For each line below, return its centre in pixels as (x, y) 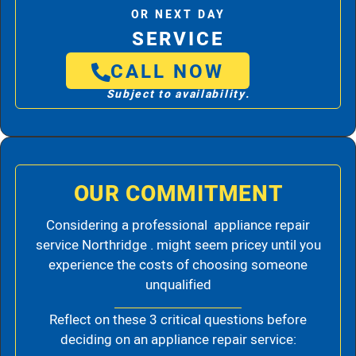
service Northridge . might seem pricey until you (178, 245)
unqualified (178, 284)
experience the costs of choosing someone (178, 265)
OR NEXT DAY (178, 14)
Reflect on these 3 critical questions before (178, 320)
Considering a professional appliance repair (178, 225)
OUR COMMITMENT (178, 194)
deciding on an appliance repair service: (178, 340)
